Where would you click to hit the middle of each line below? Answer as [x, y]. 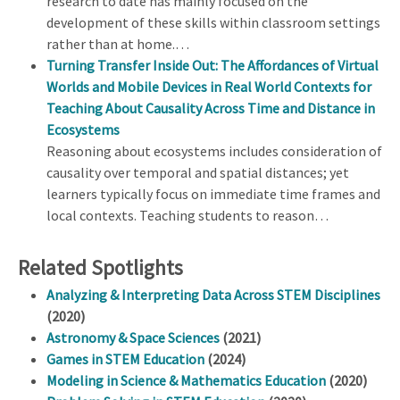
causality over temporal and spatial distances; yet [198, 173]
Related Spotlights [100, 267]
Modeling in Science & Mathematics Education [186, 380]
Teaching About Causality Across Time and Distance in [211, 108]
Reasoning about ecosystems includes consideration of [214, 151]
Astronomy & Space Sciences [133, 337]
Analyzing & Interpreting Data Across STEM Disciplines [213, 294]
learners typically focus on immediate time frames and [213, 194]
